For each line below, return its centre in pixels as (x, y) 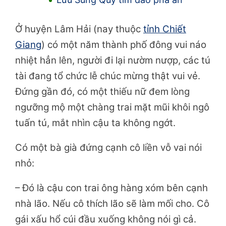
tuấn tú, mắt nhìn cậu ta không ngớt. (95, 123)
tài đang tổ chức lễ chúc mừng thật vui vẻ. (108, 76)
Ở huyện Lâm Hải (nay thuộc (79, 29)
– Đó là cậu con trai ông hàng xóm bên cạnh (111, 188)
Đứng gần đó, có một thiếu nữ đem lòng (102, 92)
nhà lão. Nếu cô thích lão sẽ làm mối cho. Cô (112, 204)
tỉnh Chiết (165, 29)
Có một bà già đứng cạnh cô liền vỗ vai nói (108, 148)
